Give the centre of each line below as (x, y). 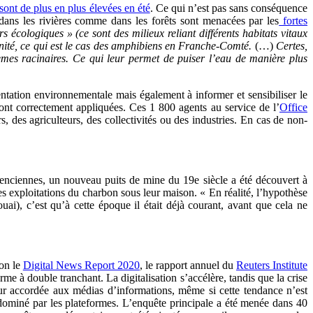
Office (293, 108)
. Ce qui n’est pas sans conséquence (228, 8)
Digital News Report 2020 (81, 265)
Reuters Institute (272, 265)
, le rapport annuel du (188, 265)
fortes (293, 21)
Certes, (292, 46)
